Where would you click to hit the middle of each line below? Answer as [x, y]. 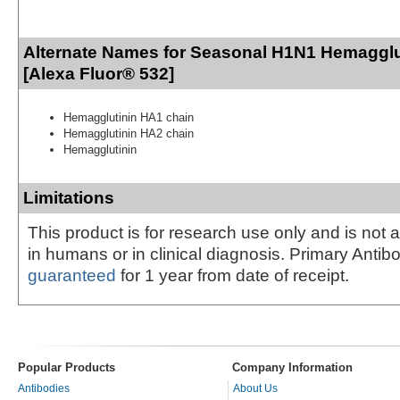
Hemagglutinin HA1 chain [129, 117]
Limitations [69, 197]
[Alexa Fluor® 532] [99, 73]
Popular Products [67, 367]
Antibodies [44, 388]
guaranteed [72, 275]
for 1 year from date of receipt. [233, 275]
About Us [255, 388]
